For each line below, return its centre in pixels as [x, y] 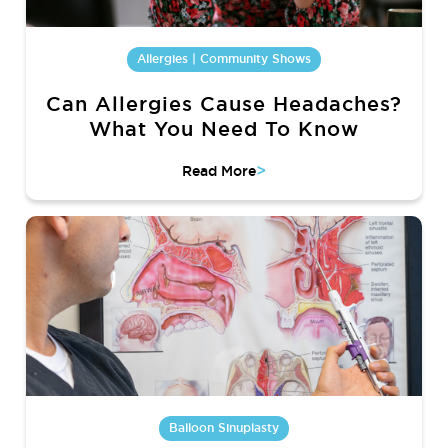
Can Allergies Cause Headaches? [224, 103]
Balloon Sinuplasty [224, 427]
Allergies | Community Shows [224, 58]
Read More [219, 170]
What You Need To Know [224, 128]
